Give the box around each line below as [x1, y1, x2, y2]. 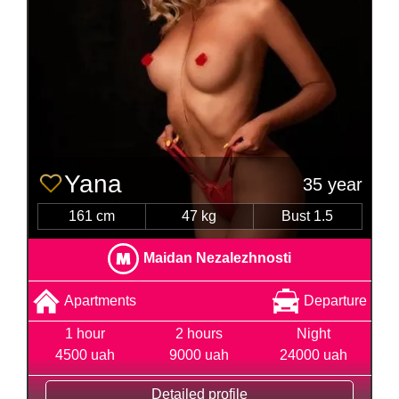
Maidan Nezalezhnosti [143, 249, 291, 265]
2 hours [175, 325, 224, 341]
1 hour [65, 325, 106, 341]
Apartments [63, 292, 136, 308]
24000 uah [280, 346, 348, 362]
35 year [302, 174, 362, 194]
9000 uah [169, 346, 230, 362]
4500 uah [55, 346, 116, 362]
